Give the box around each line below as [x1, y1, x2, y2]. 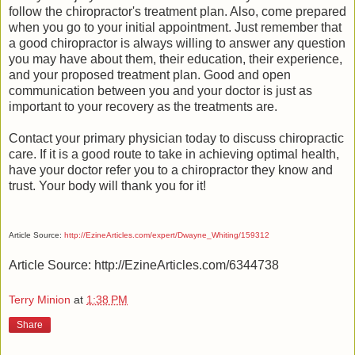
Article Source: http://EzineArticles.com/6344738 [9, 258, 279, 273]
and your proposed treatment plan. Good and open [9, 68, 291, 82]
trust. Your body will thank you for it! [9, 179, 206, 193]
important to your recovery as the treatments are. [9, 100, 277, 114]
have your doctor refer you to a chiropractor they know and [9, 163, 333, 177]
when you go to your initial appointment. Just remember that [9, 21, 342, 35]
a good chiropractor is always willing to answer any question [9, 36, 345, 51]
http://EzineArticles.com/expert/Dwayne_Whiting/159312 [64, 231, 269, 240]
